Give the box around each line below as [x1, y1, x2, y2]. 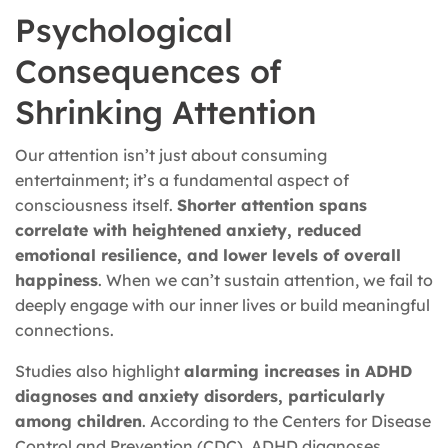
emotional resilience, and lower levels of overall [15, 245, 401, 266]
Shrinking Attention [15, 92, 316, 133]
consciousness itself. [15, 195, 177, 216]
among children [15, 411, 142, 432]
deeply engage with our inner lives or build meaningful [15, 295, 430, 316]
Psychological [15, 10, 233, 51]
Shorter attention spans [177, 195, 367, 216]
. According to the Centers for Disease [142, 411, 431, 432]
